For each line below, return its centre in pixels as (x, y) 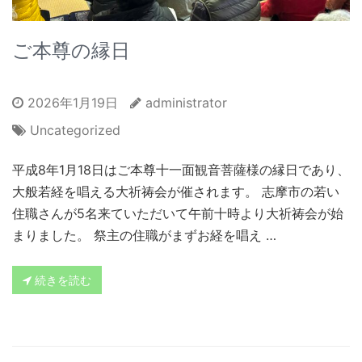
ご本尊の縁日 (71, 50)
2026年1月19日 (71, 102)
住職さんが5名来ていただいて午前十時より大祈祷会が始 (178, 213)
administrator (186, 102)
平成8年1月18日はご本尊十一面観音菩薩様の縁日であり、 (181, 169)
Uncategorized (75, 130)
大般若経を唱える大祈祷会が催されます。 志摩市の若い (176, 191)
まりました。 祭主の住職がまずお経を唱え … (144, 235)
